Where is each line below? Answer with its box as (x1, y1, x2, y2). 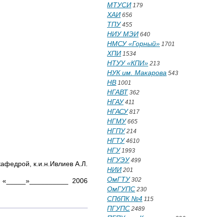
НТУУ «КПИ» (107, 59, 148, 67)
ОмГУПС (107, 185, 135, 193)
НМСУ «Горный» (107, 40, 160, 47)
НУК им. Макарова (107, 69, 167, 77)
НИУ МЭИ (107, 30, 139, 38)
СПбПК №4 (107, 195, 142, 202)
